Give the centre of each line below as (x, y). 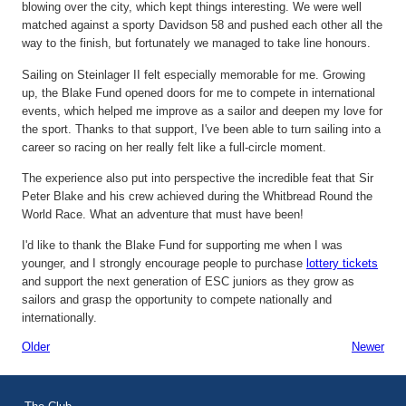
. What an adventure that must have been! (193, 214)
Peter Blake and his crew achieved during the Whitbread (169, 196)
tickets (360, 264)
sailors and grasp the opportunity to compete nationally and (177, 300)
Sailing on (49, 74)
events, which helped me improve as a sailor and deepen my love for (202, 111)
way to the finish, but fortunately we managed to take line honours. (196, 43)
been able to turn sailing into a (300, 129)
